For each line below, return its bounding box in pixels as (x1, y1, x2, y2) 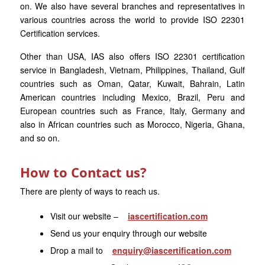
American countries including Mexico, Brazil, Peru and (20, 91, 245, 103)
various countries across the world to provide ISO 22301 (20, 14, 245, 25)
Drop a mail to (50, 244, 105, 256)
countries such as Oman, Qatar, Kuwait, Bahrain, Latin (20, 77, 245, 89)
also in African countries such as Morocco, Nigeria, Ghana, (20, 118, 245, 130)
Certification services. (20, 27, 100, 39)
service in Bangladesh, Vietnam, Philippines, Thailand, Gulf (20, 64, 245, 76)
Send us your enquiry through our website (50, 227, 207, 239)
